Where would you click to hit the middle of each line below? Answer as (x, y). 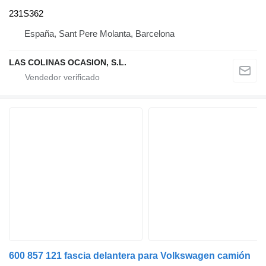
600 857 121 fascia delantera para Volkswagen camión (130, 256)
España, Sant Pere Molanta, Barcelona (99, 34)
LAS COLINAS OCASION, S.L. (68, 63)
